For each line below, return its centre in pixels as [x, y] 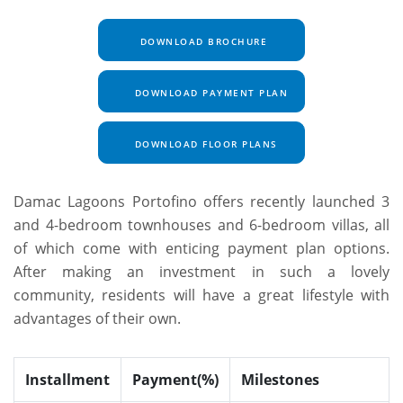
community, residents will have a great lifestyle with [201, 296]
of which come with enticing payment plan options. [201, 249]
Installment [67, 380]
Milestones [280, 380]
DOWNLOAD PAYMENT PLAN [209, 93]
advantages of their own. [97, 319]
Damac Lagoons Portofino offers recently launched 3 [201, 202]
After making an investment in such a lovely [201, 272]
